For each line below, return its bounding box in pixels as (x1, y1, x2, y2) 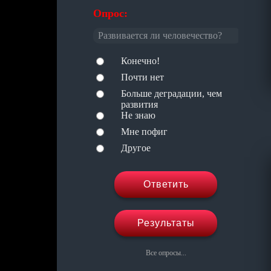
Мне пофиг (121, 126, 168, 137)
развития (121, 99, 158, 109)
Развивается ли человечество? (98, 30, 222, 41)
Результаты (137, 218, 195, 228)
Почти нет (121, 72, 164, 82)
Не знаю (121, 110, 155, 120)
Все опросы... (145, 249, 186, 257)
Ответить (143, 179, 189, 189)
